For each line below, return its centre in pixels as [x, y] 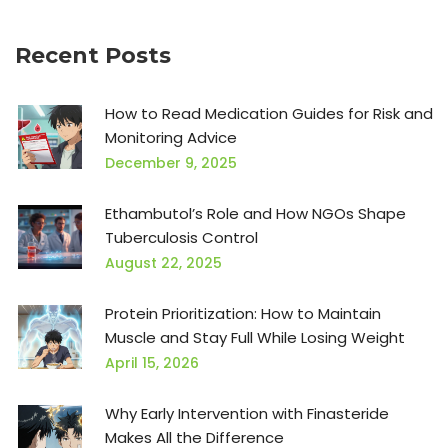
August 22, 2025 [163, 263]
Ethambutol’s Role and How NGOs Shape [255, 214]
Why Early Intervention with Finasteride [247, 414]
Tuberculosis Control [181, 238]
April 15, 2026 [152, 363]
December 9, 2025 [171, 163]
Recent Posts [93, 56]
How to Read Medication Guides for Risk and [269, 114]
